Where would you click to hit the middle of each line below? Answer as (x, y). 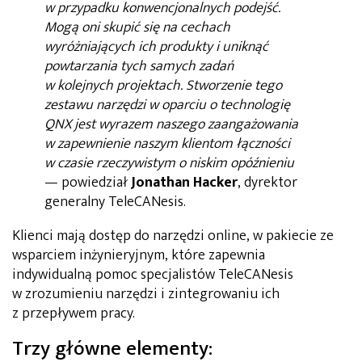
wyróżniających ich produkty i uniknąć (156, 46)
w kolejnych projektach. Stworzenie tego (163, 85)
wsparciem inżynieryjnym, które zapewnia (139, 255)
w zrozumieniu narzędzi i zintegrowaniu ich (146, 294)
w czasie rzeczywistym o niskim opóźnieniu (169, 163)
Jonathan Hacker (184, 182)
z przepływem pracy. (74, 313)
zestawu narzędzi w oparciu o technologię (167, 105)
